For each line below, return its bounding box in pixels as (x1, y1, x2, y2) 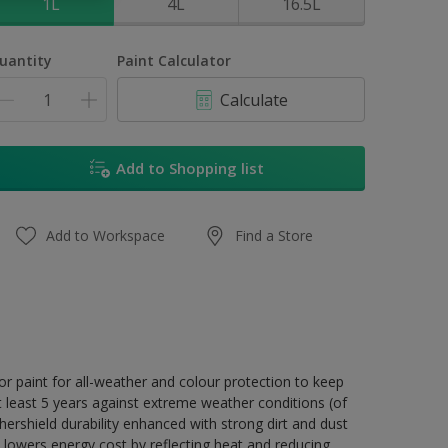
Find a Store (235, 226, 314, 245)
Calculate (220, 88, 289, 111)
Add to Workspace (46, 226, 166, 245)
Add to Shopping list (115, 158, 264, 178)
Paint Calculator (117, 51, 232, 70)
